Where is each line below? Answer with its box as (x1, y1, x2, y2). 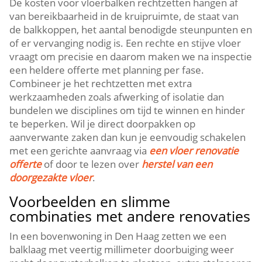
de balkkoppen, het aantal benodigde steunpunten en (9, 23, 253, 36)
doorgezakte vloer (9, 171, 93, 184)
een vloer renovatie (149, 144, 239, 157)
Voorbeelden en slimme (9, 191, 171, 211)
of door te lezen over (42, 157, 142, 171)
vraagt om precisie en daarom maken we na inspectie (9, 50, 253, 63)
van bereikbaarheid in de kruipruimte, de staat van (9, 9, 239, 23)
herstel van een (142, 157, 213, 171)
